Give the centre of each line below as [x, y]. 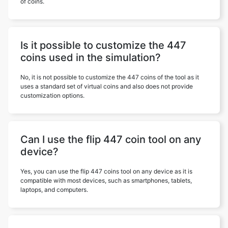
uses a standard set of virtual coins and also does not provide [107, 86]
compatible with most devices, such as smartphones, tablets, [106, 180]
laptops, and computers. [54, 190]
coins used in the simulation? [91, 58]
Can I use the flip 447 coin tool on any [111, 139]
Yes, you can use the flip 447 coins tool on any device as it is [106, 171]
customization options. [52, 95]
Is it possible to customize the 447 [103, 45]
